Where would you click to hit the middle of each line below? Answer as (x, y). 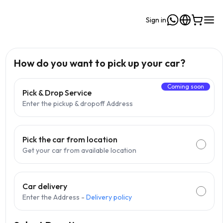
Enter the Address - (53, 197)
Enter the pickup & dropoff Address (77, 104)
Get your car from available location (79, 150)
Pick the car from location (70, 139)
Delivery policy (109, 197)
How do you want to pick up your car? (99, 63)
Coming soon (185, 86)
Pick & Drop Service (57, 93)
